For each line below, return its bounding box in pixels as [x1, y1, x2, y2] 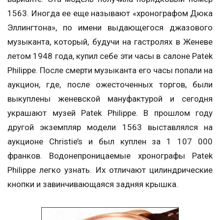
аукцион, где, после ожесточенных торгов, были [7, 80, 213, 90]
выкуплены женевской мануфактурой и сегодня [7, 94, 213, 104]
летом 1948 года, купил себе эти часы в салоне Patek [7, 51, 213, 61]
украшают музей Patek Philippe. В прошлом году [7, 108, 213, 118]
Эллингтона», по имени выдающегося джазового [7, 23, 213, 33]
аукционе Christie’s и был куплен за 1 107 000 [7, 137, 213, 147]
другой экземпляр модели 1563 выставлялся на [7, 122, 213, 133]
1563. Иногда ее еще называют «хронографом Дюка [7, 8, 213, 19]
